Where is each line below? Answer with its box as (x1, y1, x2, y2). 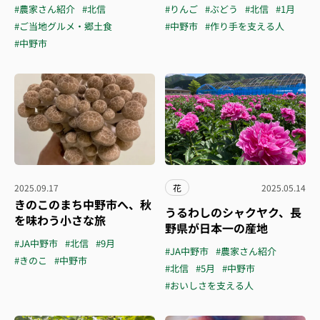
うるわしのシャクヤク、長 (165, 204, 301, 221)
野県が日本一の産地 (165, 219, 268, 236)
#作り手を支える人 (205, 19, 284, 33)
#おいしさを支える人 (165, 279, 254, 292)
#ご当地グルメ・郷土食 (14, 19, 112, 33)
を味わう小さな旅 (14, 211, 106, 229)
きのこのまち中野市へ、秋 (14, 196, 151, 213)
